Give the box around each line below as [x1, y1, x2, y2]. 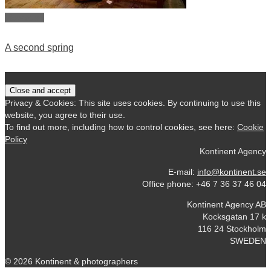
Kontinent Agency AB [187, 199, 266, 209]
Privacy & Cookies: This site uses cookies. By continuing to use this [5, 97, 261, 108]
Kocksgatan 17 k [203, 211, 266, 221]
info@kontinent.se [197, 166, 266, 177]
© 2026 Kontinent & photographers [5, 256, 138, 266]
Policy [5, 134, 27, 144]
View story [5, 13, 44, 23]
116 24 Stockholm [198, 223, 266, 233]
